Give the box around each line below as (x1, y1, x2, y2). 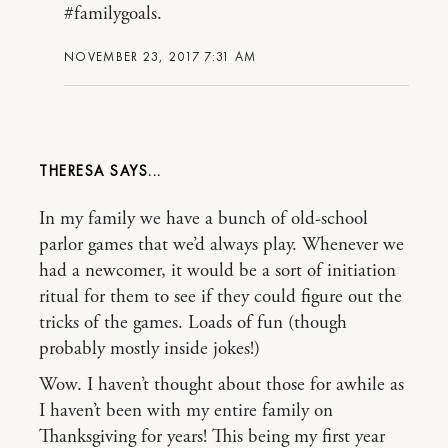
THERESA (39, 161, 105, 182)
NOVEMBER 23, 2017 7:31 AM (64, 48, 257, 66)
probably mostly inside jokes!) (39, 337, 260, 362)
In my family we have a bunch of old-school (39, 207, 368, 232)
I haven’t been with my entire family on (39, 399, 333, 424)
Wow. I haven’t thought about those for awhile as (39, 373, 404, 398)
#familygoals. (64, 2, 162, 27)
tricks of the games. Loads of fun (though (39, 311, 347, 336)
